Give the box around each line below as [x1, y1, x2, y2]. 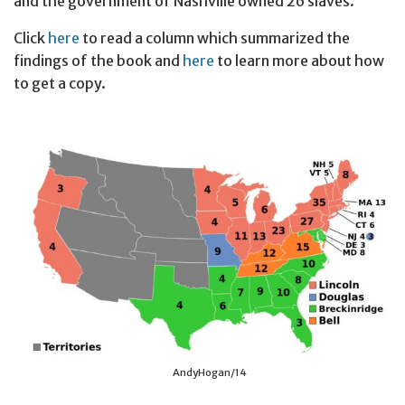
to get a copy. [14, 74, 106, 93]
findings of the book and [14, 52, 183, 71]
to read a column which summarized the [80, 29, 350, 48]
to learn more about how [214, 52, 384, 71]
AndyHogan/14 [173, 366, 247, 380]
